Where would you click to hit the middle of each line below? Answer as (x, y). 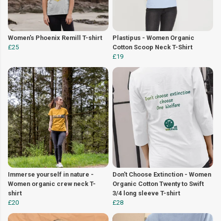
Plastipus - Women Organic (153, 37)
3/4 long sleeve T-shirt (146, 193)
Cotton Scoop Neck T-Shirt (152, 47)
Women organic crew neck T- (52, 184)
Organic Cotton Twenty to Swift (158, 184)
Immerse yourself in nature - (51, 174)
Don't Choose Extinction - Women (162, 174)
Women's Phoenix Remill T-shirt (55, 37)
